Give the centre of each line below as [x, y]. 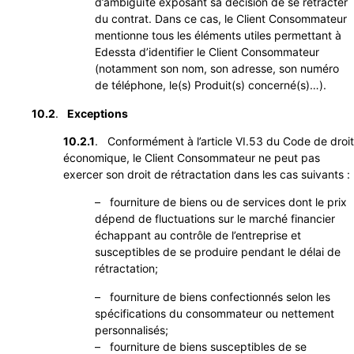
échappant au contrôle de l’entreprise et [198, 235]
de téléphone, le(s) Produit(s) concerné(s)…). [211, 85]
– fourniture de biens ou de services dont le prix [221, 202]
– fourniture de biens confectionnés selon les [213, 296]
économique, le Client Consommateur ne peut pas [192, 157]
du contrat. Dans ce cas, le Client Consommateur [221, 19]
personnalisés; [132, 330]
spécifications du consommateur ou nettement [215, 313]
